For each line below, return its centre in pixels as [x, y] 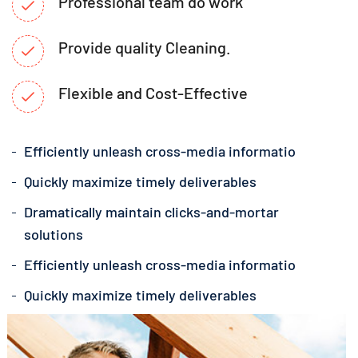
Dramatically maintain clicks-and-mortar [151, 212]
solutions [54, 234]
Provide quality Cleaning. [145, 47]
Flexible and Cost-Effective [153, 93]
